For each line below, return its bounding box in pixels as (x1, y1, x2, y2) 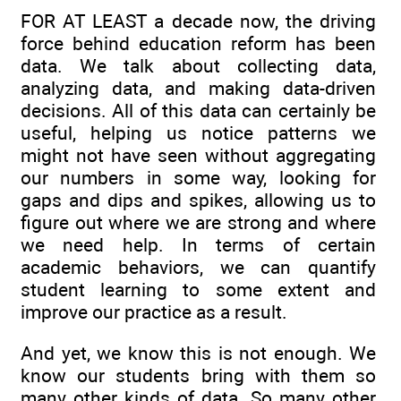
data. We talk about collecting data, (21, 55, 376, 78)
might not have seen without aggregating (21, 144, 376, 167)
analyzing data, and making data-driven (21, 77, 376, 100)
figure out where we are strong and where (21, 211, 376, 235)
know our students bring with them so (21, 364, 376, 388)
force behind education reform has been (21, 32, 376, 55)
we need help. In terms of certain (21, 234, 376, 257)
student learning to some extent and (21, 278, 376, 302)
